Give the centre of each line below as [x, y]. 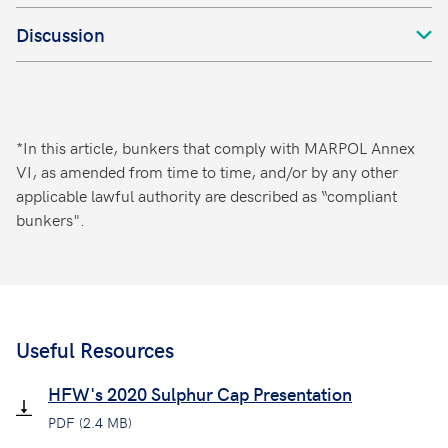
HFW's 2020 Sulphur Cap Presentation [200, 393]
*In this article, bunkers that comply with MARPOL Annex [215, 147]
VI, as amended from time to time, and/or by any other [207, 171]
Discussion [60, 34]
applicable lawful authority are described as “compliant [206, 195]
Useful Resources [95, 349]
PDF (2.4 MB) [90, 422]
